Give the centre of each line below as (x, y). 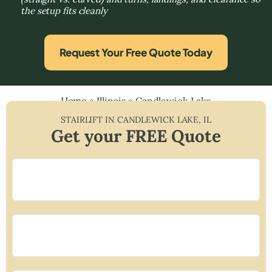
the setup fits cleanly (64, 10)
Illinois (111, 100)
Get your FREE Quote (136, 136)
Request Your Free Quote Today (136, 52)
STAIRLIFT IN (89, 119)
